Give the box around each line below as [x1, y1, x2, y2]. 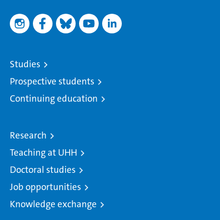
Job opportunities [10, 181, 81, 193]
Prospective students [10, 75, 94, 87]
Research [10, 129, 47, 141]
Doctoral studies [10, 164, 76, 176]
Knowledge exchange [10, 198, 97, 210]
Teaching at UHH [10, 146, 77, 159]
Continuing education [10, 92, 98, 105]
